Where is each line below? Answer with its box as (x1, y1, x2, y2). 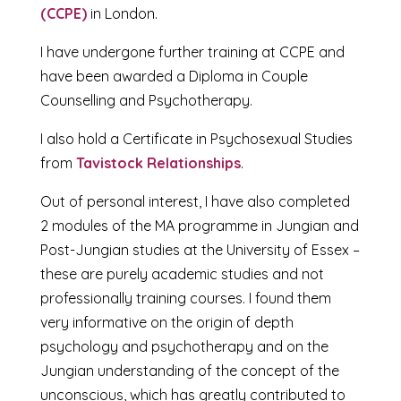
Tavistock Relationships (75, 153, 241, 172)
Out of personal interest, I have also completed (39, 192, 350, 210)
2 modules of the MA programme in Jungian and (39, 216, 359, 235)
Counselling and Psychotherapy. (39, 90, 252, 109)
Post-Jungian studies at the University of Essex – (39, 240, 360, 259)
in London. (86, 4, 158, 22)
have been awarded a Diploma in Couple (39, 66, 308, 85)
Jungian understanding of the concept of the (39, 361, 339, 380)
